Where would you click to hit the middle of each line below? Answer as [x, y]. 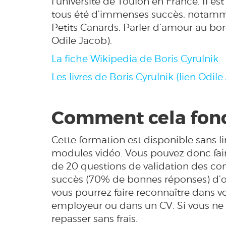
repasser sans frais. [97, 219]
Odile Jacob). [82, 41]
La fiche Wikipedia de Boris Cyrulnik [135, 59]
